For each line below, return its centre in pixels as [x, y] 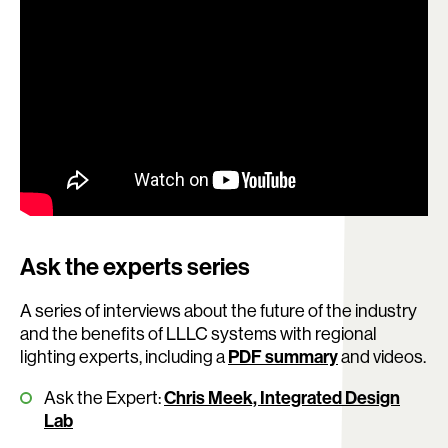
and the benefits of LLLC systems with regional [198, 334]
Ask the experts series [135, 266]
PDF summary [283, 357]
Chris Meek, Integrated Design [282, 398]
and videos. [382, 357]
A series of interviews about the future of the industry [218, 311]
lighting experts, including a [124, 357]
